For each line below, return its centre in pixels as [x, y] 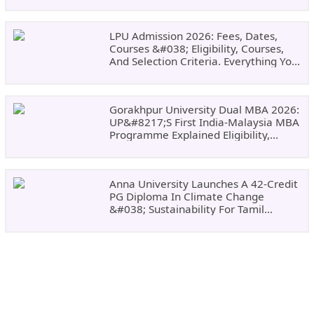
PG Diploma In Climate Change [186, 196]
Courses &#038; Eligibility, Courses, [196, 48]
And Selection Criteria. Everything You [203, 61]
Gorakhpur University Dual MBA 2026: [204, 110]
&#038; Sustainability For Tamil [186, 209]
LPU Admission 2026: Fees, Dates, [193, 35]
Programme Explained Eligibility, [189, 135]
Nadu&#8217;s [147, 221]
